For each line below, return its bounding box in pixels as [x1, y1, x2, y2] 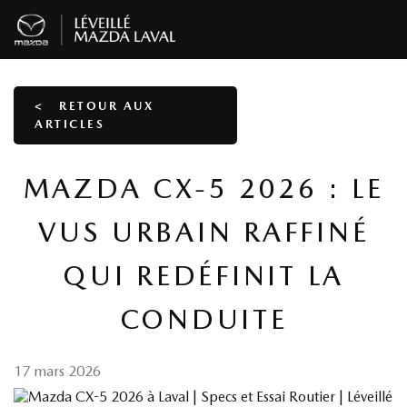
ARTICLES [35, 117, 104, 131]
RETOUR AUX [54, 99, 154, 113]
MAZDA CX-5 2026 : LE [23, 172, 384, 204]
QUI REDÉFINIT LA [63, 259, 344, 292]
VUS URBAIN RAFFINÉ [37, 215, 370, 248]
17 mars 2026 [14, 362, 101, 380]
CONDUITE [119, 303, 288, 335]
